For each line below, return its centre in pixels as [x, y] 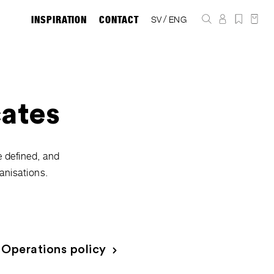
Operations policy [54, 250]
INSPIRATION [59, 20]
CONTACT [119, 20]
